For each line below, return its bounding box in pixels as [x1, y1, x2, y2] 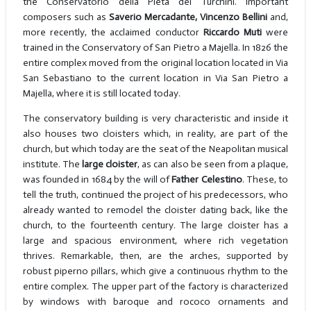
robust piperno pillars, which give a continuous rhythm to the [22, 265, 289, 278]
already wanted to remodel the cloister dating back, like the [22, 204, 289, 217]
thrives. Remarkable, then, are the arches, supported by [22, 250, 289, 262]
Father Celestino [171, 174, 242, 186]
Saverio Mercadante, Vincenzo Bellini [108, 11, 268, 24]
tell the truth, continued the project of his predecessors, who [22, 189, 289, 201]
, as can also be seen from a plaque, [137, 158, 289, 171]
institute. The [22, 158, 83, 171]
